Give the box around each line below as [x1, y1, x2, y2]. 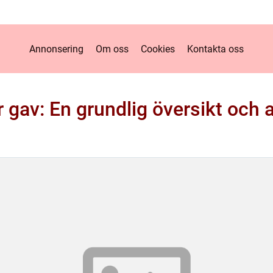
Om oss [96, 43, 129, 55]
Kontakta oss [187, 43, 244, 55]
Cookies [141, 43, 175, 55]
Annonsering [29, 43, 83, 55]
